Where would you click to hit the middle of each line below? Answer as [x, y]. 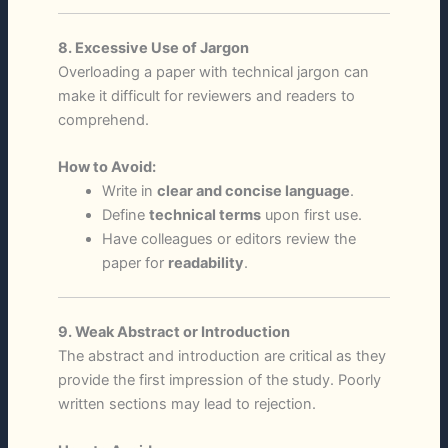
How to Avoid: [106, 167]
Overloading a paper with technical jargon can [213, 71]
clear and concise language [253, 191]
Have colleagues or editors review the [228, 239]
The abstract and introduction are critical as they [221, 355]
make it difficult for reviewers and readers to [206, 95]
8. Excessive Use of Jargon [153, 47]
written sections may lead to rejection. [186, 403]
